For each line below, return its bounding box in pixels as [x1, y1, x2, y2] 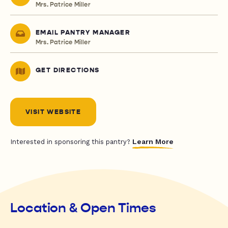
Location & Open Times [10, 200, 156, 216]
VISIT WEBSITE [25, 108, 81, 117]
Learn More [132, 137, 174, 146]
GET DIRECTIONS [36, 66, 100, 75]
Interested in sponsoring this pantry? [10, 138, 132, 146]
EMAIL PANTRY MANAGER [36, 28, 130, 37]
